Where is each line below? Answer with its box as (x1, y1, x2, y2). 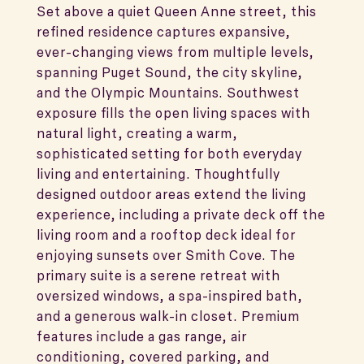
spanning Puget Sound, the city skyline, (37, 63, 303, 81)
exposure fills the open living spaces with (37, 104, 310, 122)
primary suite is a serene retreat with (37, 266, 280, 284)
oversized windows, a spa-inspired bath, (37, 287, 303, 305)
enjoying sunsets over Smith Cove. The (37, 246, 296, 264)
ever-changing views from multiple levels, (37, 43, 314, 61)
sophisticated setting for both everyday (37, 145, 302, 162)
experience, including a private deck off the (37, 206, 326, 223)
